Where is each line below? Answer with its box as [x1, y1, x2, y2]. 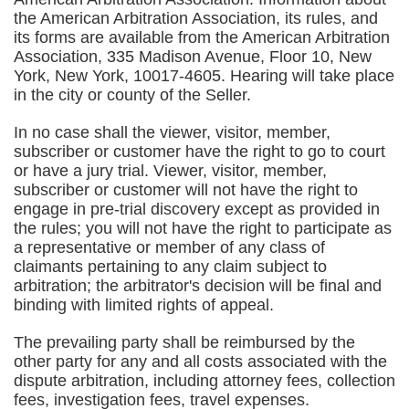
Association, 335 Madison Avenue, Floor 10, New [14, 47, 372, 66]
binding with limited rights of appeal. [14, 296, 274, 314]
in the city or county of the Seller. [14, 86, 251, 104]
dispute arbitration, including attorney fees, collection [14, 372, 395, 390]
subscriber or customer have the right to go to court [14, 142, 385, 161]
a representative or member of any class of [14, 238, 325, 257]
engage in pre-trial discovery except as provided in [14, 200, 380, 218]
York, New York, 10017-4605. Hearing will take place [14, 67, 394, 85]
